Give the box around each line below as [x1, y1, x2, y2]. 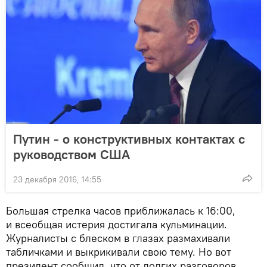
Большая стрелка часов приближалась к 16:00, [6, 203, 235, 218]
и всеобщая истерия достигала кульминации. [6, 217, 227, 231]
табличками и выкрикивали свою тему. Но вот [6, 244, 231, 259]
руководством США [13, 145, 130, 163]
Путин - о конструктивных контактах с [13, 130, 245, 147]
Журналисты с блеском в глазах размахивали [6, 231, 230, 245]
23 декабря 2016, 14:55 [13, 173, 101, 185]
